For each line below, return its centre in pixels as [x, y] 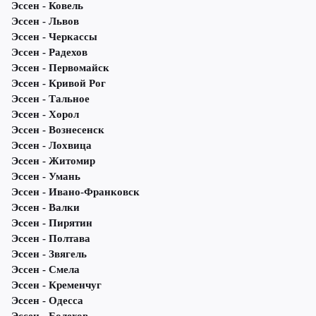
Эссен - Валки [45, 208]
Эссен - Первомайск [60, 68]
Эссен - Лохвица [51, 146]
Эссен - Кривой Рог [59, 84]
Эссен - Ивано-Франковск [75, 192]
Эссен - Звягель [49, 254]
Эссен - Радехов [49, 53]
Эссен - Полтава [51, 239]
